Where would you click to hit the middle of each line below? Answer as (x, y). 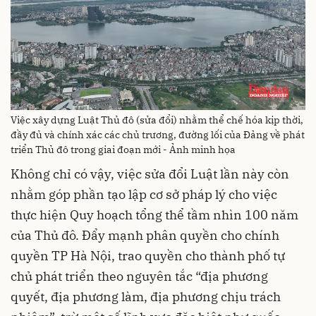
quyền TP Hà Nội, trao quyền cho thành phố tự (148, 255)
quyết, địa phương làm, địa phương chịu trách (146, 296)
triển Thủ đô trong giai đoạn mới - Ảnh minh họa (123, 149)
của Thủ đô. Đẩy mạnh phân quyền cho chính (145, 235)
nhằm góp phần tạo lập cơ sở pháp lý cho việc (144, 194)
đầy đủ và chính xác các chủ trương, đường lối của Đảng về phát (158, 134)
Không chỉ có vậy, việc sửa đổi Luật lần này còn (150, 174)
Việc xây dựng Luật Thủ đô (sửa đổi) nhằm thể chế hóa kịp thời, (157, 120)
